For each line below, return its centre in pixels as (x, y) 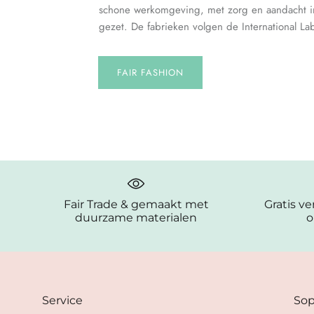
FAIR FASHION (150, 73)
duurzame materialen (136, 217)
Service (62, 300)
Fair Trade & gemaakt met (136, 204)
